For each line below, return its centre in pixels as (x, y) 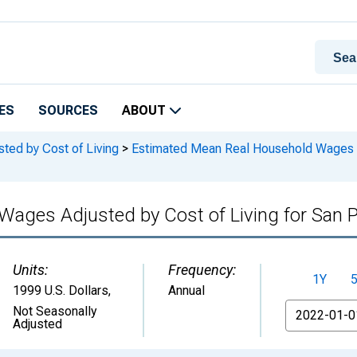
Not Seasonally (55, 311)
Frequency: (202, 270)
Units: (30, 270)
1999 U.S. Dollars (61, 290)
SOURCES (68, 110)
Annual (186, 290)
